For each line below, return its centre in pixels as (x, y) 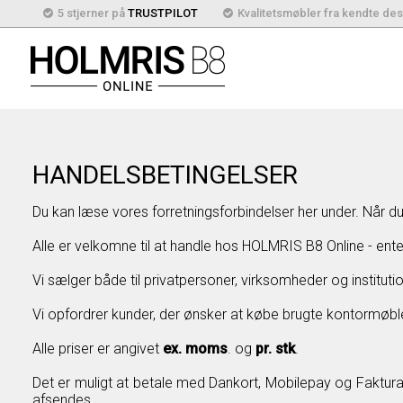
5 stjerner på (92, 13)
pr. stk (275, 349)
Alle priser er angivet (97, 349)
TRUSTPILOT (162, 13)
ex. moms (195, 349)
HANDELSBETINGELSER (165, 175)
